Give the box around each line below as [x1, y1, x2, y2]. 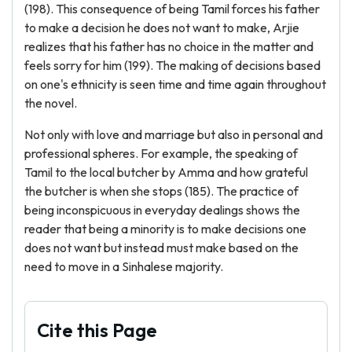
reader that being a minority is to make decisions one [24, 221, 306, 236]
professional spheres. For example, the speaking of [24, 145, 298, 161]
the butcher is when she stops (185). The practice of [24, 183, 299, 199]
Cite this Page [37, 318, 157, 342]
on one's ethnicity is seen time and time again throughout [24, 76, 326, 92]
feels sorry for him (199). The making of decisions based [24, 57, 321, 73]
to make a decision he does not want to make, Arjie [24, 20, 299, 35]
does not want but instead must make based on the [24, 240, 299, 255]
